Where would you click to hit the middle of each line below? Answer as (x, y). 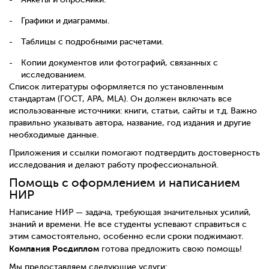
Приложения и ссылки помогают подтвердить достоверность (134, 153)
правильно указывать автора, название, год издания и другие (130, 122)
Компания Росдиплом (54, 249)
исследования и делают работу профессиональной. (113, 165)
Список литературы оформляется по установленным (116, 86)
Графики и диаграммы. (65, 20)
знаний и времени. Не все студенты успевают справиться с (128, 225)
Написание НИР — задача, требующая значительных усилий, (130, 213)
